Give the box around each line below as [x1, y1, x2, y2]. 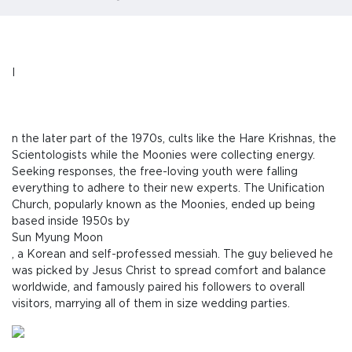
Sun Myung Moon [12, 233, 103, 243]
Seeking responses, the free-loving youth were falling [12, 167, 298, 177]
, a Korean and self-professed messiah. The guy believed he [12, 249, 333, 259]
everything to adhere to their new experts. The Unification [12, 183, 324, 193]
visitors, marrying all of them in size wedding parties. [12, 299, 290, 309]
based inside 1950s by [12, 216, 130, 226]
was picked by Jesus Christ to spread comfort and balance [12, 266, 326, 276]
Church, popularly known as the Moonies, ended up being [12, 200, 315, 210]
